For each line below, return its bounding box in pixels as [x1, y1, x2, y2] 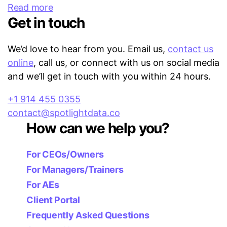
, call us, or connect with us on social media [33, 57, 219, 68]
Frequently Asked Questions [26, 210, 149, 221]
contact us [168, 44, 213, 55]
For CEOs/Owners [26, 149, 104, 160]
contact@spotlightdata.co [8, 107, 120, 119]
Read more [8, 2, 53, 13]
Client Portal [26, 195, 80, 206]
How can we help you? [26, 120, 170, 137]
